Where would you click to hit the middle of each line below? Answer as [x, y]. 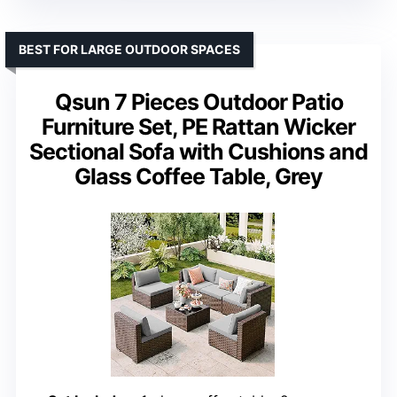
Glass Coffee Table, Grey [198, 176]
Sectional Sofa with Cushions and [198, 151]
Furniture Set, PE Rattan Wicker [198, 126]
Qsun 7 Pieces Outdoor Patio [198, 101]
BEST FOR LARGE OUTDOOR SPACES [129, 49]
